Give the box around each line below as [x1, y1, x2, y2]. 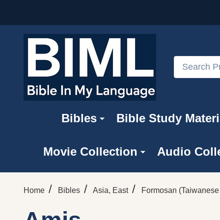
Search [174, 57, 199, 66]
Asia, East [93, 186, 128, 194]
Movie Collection [43, 144, 137, 158]
